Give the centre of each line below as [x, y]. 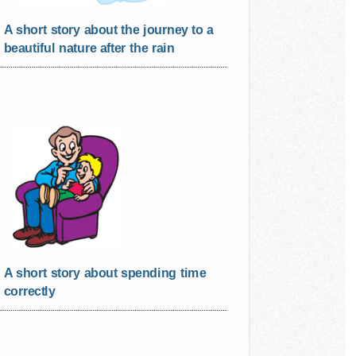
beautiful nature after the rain [89, 48]
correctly [29, 291]
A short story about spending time [105, 273]
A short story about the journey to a [108, 30]
